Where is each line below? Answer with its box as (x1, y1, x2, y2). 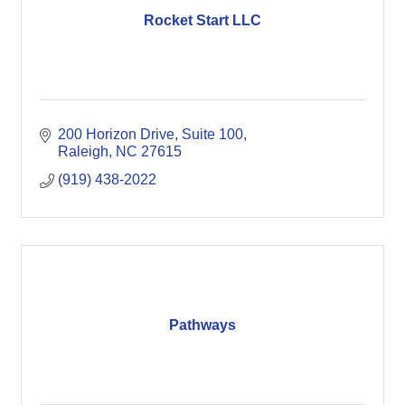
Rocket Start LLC (144, 12, 261, 28)
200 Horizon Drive (58, 127, 174, 142)
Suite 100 (182, 127, 243, 142)
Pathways (169, 316, 236, 333)
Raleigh (58, 144, 108, 159)
